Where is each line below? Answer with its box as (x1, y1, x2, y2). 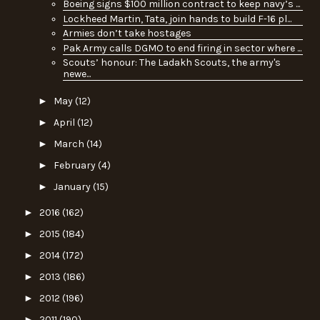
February (53, 159, 98, 171)
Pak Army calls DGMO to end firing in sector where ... (62, 41, 301, 54)
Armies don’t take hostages (62, 27, 191, 40)
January (53, 180, 93, 193)
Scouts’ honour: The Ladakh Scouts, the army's (62, 56, 281, 69)
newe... (62, 68, 91, 81)
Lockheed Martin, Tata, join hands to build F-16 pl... (62, 12, 291, 25)
